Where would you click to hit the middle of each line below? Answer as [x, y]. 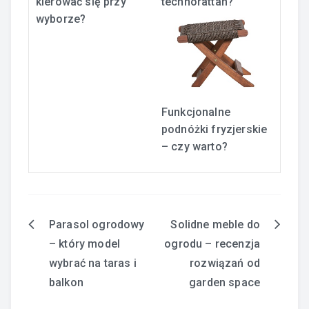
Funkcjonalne [196, 112]
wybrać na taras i [93, 263]
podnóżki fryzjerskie [215, 130]
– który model [85, 244]
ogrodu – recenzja [212, 244]
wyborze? [61, 19]
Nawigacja [61, 229]
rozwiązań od [225, 263]
